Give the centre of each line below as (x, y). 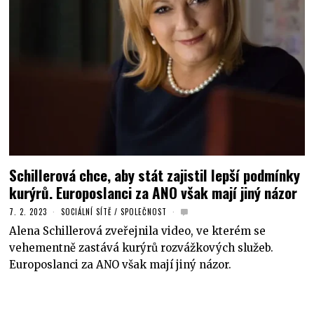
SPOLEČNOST (144, 212)
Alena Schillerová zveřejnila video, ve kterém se (138, 231)
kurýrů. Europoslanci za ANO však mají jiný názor (153, 193)
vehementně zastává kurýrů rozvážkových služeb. (142, 247)
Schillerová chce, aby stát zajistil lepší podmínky (155, 175)
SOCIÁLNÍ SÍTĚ (87, 212)
